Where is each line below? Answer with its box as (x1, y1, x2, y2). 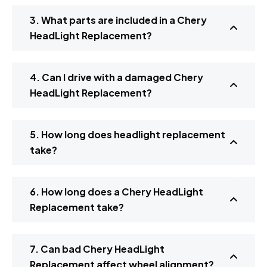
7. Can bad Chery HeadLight (30, 243, 164, 256)
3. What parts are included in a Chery (30, 14, 207, 27)
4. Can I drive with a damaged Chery (30, 71, 203, 84)
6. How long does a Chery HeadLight (30, 185, 203, 198)
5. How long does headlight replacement (30, 128, 225, 141)
